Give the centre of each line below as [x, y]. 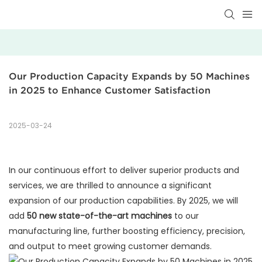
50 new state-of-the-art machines [99, 216]
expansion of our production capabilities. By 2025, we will [123, 201]
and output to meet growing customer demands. [110, 247]
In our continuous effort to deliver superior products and [124, 170]
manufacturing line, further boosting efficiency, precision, [127, 231]
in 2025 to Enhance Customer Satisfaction [110, 90]
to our [185, 216]
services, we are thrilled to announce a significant [110, 186]
